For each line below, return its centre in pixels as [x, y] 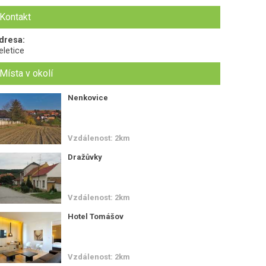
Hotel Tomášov [95, 216]
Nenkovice [88, 98]
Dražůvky [85, 157]
